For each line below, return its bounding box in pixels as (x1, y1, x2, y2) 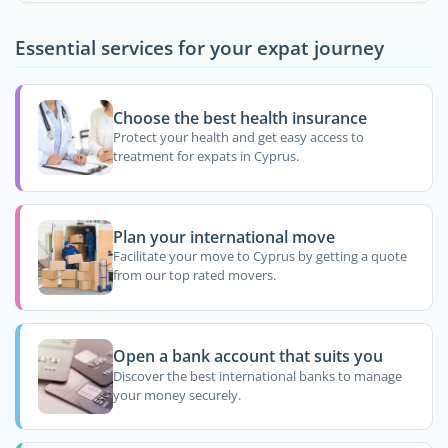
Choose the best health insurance (112, 106, 367, 129)
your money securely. (112, 385, 241, 404)
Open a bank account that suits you (112, 345, 383, 368)
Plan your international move (112, 226, 335, 249)
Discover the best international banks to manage (112, 366, 402, 385)
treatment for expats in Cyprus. (112, 147, 299, 166)
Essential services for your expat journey (15, 33, 384, 61)
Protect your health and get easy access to (112, 128, 364, 147)
